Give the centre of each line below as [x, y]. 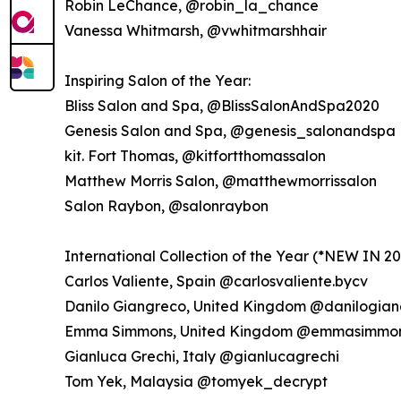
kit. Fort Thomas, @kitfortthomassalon [195, 156]
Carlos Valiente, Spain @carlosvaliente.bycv [216, 282]
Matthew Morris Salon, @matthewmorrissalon [221, 181]
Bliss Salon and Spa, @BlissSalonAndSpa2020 [222, 106]
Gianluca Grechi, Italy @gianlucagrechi [202, 357]
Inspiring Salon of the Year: [158, 81]
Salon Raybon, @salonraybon [166, 206]
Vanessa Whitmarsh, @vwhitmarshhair [196, 31]
